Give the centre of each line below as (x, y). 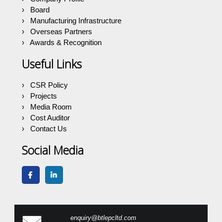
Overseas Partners (61, 32)
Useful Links (52, 64)
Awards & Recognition (66, 43)
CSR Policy (49, 85)
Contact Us (49, 129)
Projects (44, 96)
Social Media (53, 150)
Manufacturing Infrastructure (76, 21)
